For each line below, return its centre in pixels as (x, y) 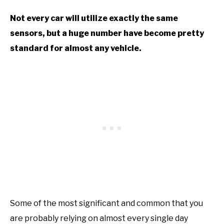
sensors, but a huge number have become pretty (107, 33)
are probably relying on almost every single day (99, 218)
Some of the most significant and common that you (106, 203)
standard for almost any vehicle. (76, 48)
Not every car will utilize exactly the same (94, 18)
